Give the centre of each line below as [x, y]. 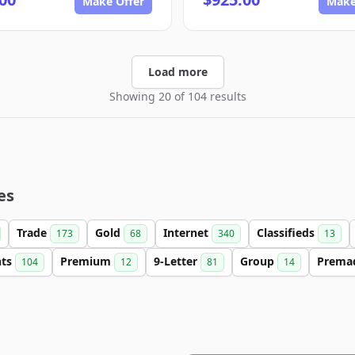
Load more [177, 72]
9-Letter [177, 261]
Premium [87, 261]
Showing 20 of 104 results [177, 96]
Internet [187, 233]
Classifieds [287, 233]
